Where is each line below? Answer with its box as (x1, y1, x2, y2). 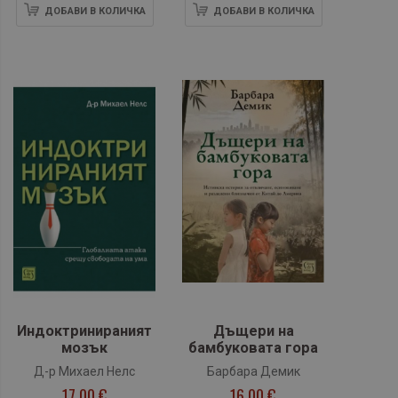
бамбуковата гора (188, 339, 318, 357)
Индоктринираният (17, 322, 152, 340)
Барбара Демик (206, 364, 300, 379)
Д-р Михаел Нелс (34, 364, 135, 379)
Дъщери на (212, 322, 294, 340)
